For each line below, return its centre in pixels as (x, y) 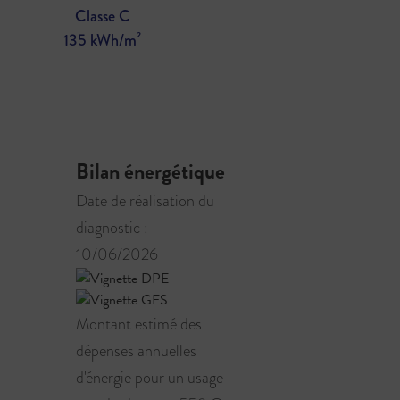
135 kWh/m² (102, 40)
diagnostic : (112, 227)
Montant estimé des (138, 324)
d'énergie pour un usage (149, 377)
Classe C (102, 16)
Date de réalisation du (145, 200)
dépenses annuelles (136, 350)
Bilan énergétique (150, 171)
